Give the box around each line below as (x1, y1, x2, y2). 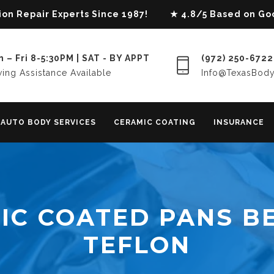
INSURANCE (213, 118, 264, 127)
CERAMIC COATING (114, 118, 196, 127)
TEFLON (83, 231, 191, 259)
